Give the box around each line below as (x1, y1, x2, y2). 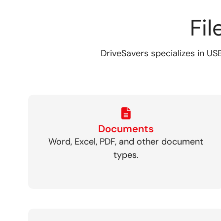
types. (113, 148, 139, 161)
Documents (98, 122, 154, 135)
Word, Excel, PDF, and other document (48, 135, 204, 147)
